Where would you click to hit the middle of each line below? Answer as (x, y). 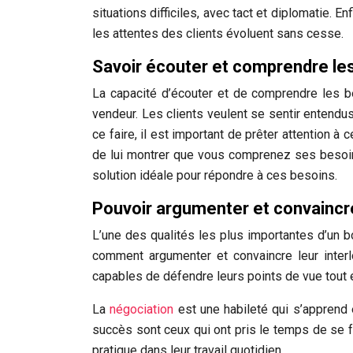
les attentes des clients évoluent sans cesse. (218, 33)
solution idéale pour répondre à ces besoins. (215, 175)
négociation (142, 309)
